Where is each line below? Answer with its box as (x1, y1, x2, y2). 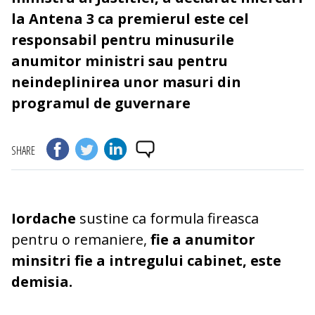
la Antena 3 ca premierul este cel (11, 9, 249, 29)
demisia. (11, 272, 72, 292)
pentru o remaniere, (11, 230, 150, 250)
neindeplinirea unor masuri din (11, 72, 241, 92)
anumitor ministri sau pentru (11, 51, 228, 71)
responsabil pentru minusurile (11, 30, 234, 50)
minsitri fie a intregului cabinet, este (11, 251, 281, 271)
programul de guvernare (11, 94, 191, 113)
